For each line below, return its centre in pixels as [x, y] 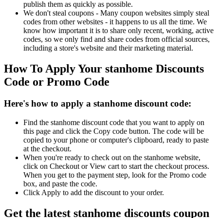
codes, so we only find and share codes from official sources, [117, 39]
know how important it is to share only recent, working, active [118, 31]
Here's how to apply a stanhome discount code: [98, 103]
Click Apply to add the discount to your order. [94, 192]
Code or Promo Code [57, 82]
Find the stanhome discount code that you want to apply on [114, 122]
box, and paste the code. [60, 183]
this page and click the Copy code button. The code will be [114, 131]
